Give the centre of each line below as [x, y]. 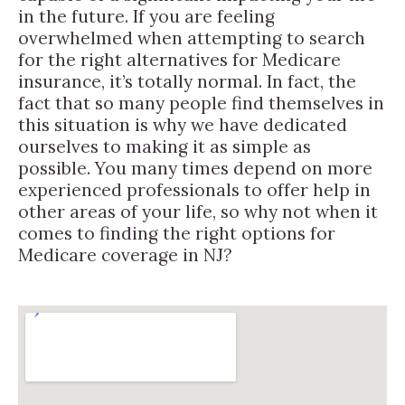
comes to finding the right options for [177, 233]
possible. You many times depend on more [195, 168]
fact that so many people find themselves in [201, 103]
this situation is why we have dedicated [183, 124]
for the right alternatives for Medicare [179, 59]
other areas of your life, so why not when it [198, 211]
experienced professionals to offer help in [194, 189]
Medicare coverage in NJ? [125, 254]
